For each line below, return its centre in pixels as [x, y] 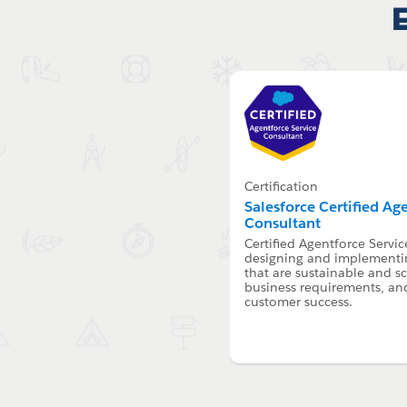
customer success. [299, 302]
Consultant [283, 223]
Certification [282, 187]
